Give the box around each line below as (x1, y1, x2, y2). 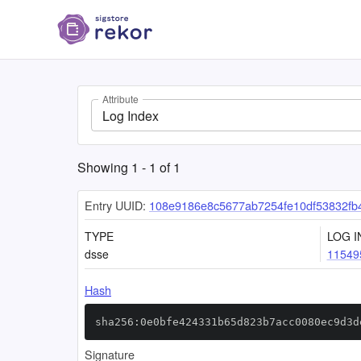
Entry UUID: (85, 197, 146, 214)
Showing (77, 158, 131, 176)
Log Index (102, 106, 159, 125)
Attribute (102, 92, 139, 106)
